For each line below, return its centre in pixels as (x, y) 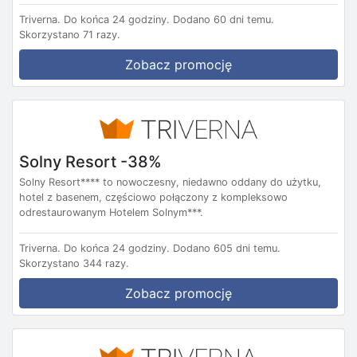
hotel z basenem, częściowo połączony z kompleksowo (153, 197)
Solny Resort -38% (90, 161)
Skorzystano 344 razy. (74, 263)
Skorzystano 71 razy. (70, 35)
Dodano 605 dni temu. (227, 248)
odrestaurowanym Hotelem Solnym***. (111, 212)
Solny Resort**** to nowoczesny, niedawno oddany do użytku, (170, 182)
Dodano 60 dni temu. (224, 20)
